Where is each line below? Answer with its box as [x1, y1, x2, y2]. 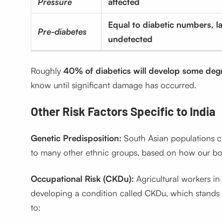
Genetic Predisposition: [30, 133, 121, 144]
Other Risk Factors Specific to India [30, 104, 216, 119]
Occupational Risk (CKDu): [30, 173, 134, 184]
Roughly [30, 65, 63, 76]
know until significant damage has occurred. [30, 80, 196, 91]
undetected [108, 34, 153, 45]
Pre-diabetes [37, 26, 87, 37]
